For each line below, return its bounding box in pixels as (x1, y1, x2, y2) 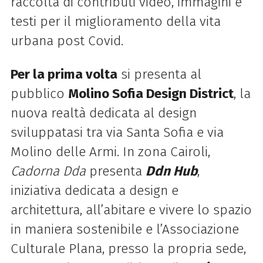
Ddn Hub (145, 163, 197, 180)
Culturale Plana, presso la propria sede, (10, 241, 246, 257)
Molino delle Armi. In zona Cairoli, (10, 144, 210, 160)
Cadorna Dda (10, 163, 86, 180)
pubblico (10, 86, 68, 102)
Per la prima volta (10, 66, 117, 83)
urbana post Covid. (10, 33, 123, 49)
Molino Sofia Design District (68, 86, 234, 102)
